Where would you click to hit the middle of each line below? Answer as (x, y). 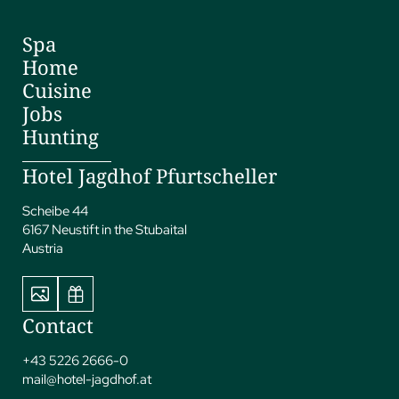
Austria (43, 249)
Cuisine (57, 90)
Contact (58, 326)
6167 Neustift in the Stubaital (105, 230)
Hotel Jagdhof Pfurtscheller (150, 176)
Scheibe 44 (55, 212)
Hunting (61, 137)
